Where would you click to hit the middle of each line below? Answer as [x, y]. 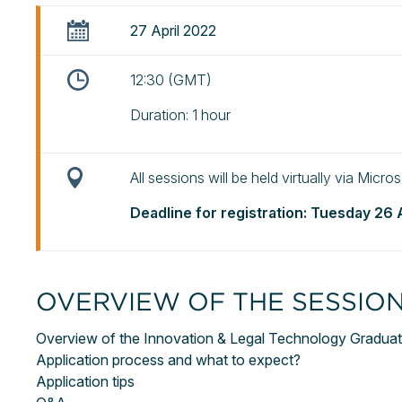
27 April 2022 [173, 31]
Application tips [85, 381]
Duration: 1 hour [180, 115]
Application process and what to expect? [170, 360]
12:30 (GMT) [171, 80]
